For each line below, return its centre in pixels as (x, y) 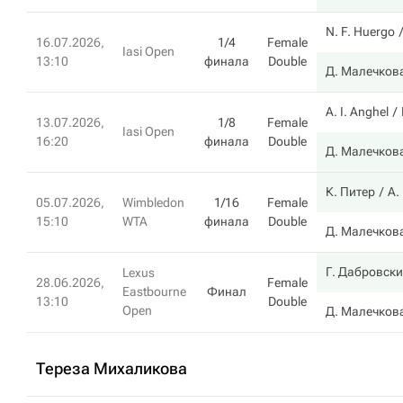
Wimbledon (153, 202)
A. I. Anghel (357, 112)
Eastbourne (154, 291)
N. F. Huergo (360, 31)
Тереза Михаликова (112, 368)
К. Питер (350, 192)
